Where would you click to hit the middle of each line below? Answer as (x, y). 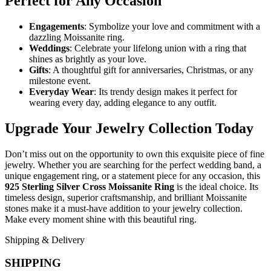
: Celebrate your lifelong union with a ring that (158, 48)
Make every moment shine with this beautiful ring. (101, 219)
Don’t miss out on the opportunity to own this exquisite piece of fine (135, 154)
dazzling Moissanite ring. (77, 37)
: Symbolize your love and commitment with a (172, 26)
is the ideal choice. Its (216, 186)
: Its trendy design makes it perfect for (165, 91)
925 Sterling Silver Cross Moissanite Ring (90, 186)
